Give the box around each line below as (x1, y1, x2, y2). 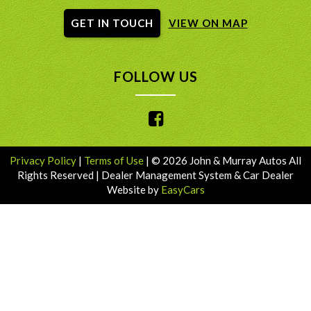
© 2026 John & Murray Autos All (149, 153, 301, 167)
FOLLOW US (113, 67, 198, 85)
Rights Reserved (17, 168, 96, 181)
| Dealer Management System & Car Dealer (96, 168, 294, 181)
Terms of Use (84, 153, 146, 167)
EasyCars (160, 183, 205, 196)
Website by (106, 183, 161, 196)
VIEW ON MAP (168, 16, 248, 29)
